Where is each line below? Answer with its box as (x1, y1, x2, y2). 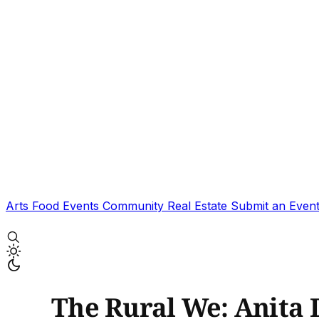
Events (63, 199, 103, 213)
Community (103, 199, 167, 213)
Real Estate (167, 199, 231, 213)
